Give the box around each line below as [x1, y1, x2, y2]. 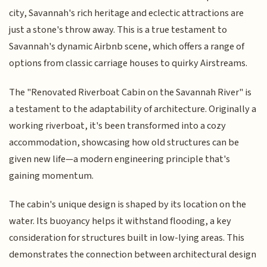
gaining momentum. [9, 168, 94, 183]
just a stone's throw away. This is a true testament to [9, 23, 228, 38]
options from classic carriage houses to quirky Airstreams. [9, 56, 248, 71]
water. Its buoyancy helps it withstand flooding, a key [9, 214, 232, 229]
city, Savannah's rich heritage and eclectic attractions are [9, 6, 244, 21]
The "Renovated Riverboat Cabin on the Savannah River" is [9, 85, 252, 100]
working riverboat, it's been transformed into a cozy [9, 118, 226, 133]
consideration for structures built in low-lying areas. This [9, 231, 245, 246]
